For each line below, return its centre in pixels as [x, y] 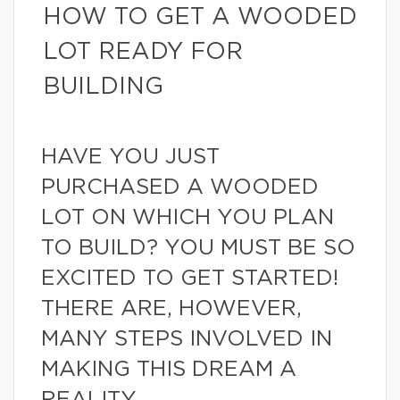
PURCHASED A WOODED [180, 187]
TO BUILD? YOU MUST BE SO [198, 248]
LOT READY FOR [143, 52]
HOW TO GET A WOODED [200, 17]
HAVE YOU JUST [130, 157]
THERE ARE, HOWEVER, [171, 309]
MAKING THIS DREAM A [169, 370]
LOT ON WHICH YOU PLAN [187, 218]
